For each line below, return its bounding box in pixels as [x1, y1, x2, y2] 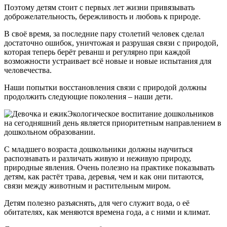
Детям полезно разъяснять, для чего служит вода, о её [4, 198, 190, 207]
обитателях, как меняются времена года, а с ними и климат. [4, 207, 210, 216]
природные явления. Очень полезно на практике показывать [4, 163, 214, 172]
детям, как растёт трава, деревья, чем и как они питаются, [4, 172, 204, 181]
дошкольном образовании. [4, 127, 95, 136]
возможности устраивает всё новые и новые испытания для [4, 56, 211, 65]
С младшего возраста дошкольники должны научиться [4, 144, 193, 154]
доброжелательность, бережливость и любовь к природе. [4, 12, 201, 21]
